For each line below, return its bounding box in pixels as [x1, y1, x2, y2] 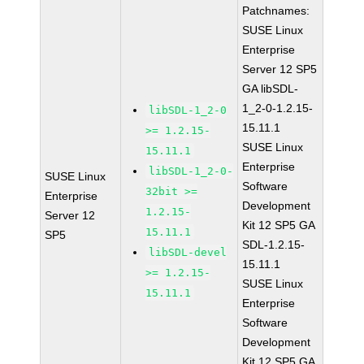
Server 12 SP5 [242, 63, 318, 76]
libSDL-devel [149, 246, 227, 258]
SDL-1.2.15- [242, 238, 305, 251]
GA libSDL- [242, 82, 299, 95]
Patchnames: [242, 4, 310, 17]
